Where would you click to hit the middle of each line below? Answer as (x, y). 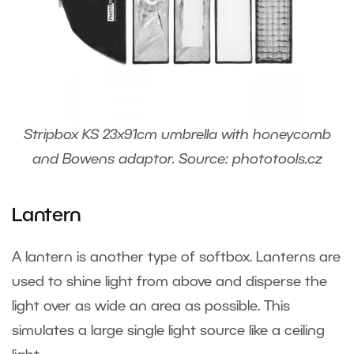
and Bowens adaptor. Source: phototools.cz (177, 160)
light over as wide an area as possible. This (151, 307)
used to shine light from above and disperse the (169, 282)
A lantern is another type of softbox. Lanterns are (176, 258)
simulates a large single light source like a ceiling (168, 331)
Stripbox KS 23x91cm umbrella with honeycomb (177, 136)
